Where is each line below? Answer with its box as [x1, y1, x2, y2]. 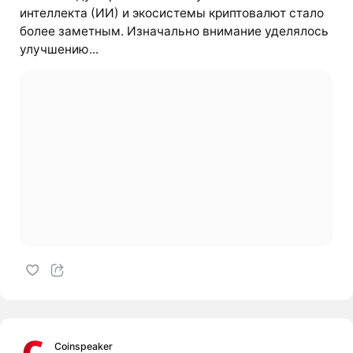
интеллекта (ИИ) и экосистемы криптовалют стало [19, 5, 324, 20]
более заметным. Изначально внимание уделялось [19, 23, 329, 39]
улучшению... [19, 41, 98, 57]
